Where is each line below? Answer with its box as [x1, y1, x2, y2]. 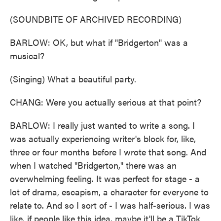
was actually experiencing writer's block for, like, [10, 132, 196, 145]
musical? [10, 49, 44, 62]
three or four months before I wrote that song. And [10, 146, 206, 158]
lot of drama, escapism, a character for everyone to [10, 185, 209, 198]
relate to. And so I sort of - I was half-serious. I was [10, 199, 210, 211]
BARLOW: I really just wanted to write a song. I [10, 119, 195, 131]
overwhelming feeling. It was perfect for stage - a [10, 172, 200, 184]
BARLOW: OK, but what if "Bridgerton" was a [10, 36, 188, 48]
